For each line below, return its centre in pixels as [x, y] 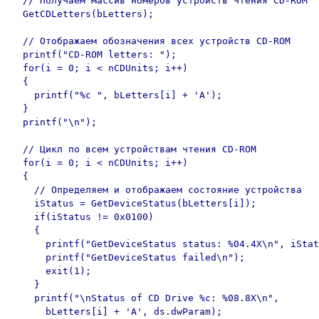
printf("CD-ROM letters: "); [94, 54]
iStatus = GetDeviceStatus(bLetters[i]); [134, 203]
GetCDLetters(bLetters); [83, 14]
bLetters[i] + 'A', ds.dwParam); [117, 312]
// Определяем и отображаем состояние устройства [157, 190]
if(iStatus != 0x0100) [83, 217]
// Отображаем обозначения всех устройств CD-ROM [151, 41]
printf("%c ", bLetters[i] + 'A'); [122, 95]
